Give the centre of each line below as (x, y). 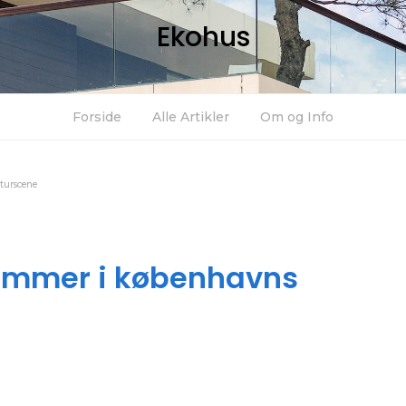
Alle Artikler (191, 117)
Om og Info (297, 117)
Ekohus (203, 37)
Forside (97, 117)
